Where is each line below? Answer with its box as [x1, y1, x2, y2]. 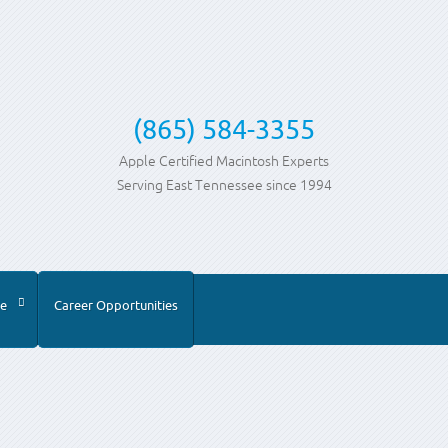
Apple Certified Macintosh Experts [119, 153, 329, 169]
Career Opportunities [54, 298, 178, 312]
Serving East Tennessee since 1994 [116, 177, 332, 193]
